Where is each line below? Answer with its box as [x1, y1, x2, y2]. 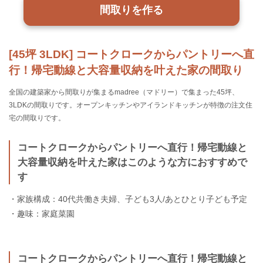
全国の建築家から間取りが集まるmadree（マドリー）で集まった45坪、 [9, 88, 239, 97]
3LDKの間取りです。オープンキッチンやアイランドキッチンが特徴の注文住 [9, 101, 252, 110]
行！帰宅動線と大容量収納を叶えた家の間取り [9, 63, 243, 77]
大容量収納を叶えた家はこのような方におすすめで [18, 156, 248, 168]
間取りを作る [99, 4, 163, 16]
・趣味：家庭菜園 [9, 209, 75, 219]
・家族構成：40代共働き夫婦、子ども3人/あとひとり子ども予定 [9, 194, 247, 204]
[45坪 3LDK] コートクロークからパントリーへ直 [9, 48, 254, 61]
